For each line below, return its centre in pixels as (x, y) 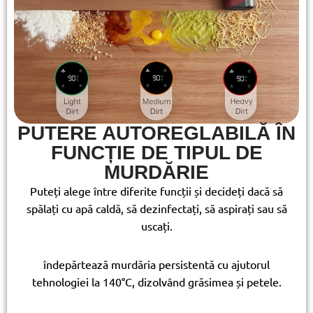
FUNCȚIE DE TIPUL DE (156, 152)
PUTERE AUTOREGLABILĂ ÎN (156, 133)
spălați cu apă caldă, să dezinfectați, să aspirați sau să (156, 208)
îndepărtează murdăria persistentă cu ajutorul (156, 264)
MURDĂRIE (156, 172)
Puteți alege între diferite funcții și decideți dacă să (156, 190)
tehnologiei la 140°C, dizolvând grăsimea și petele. (156, 281)
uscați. (156, 225)
